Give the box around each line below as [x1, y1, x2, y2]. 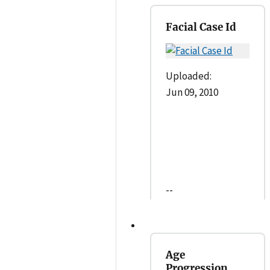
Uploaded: [166, 69, 212, 83]
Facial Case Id [166, 20, 236, 34]
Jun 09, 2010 [166, 86, 218, 99]
